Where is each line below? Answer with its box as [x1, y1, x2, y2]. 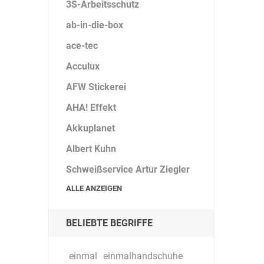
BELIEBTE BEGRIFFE [65, 217, 153, 229]
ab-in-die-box [65, 19, 123, 31]
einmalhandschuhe [103, 250, 183, 262]
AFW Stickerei [65, 81, 126, 93]
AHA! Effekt [65, 102, 116, 113]
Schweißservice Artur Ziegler [65, 164, 190, 175]
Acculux [65, 61, 100, 72]
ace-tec [65, 40, 98, 51]
